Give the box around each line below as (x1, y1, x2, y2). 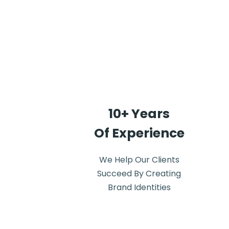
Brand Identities (107, 181, 171, 193)
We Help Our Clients (99, 154, 179, 166)
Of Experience (94, 124, 185, 142)
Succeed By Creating (97, 168, 181, 179)
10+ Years (108, 105, 170, 123)
